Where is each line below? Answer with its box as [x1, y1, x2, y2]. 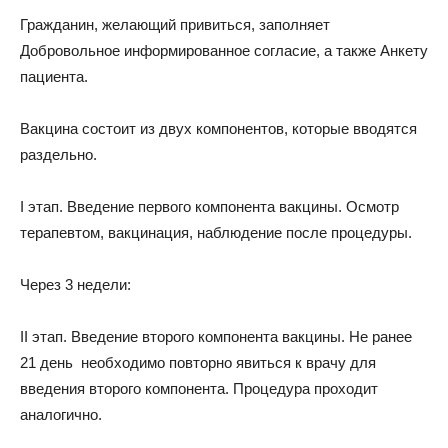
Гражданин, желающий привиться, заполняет [20, 16, 330, 33]
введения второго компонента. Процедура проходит [20, 380, 378, 397]
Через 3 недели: [20, 276, 131, 293]
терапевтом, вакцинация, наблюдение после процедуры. [20, 224, 412, 241]
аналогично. [20, 406, 102, 423]
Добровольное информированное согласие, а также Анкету [20, 42, 428, 59]
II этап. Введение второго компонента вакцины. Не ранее [20, 328, 412, 345]
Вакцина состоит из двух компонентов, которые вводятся [20, 120, 417, 137]
